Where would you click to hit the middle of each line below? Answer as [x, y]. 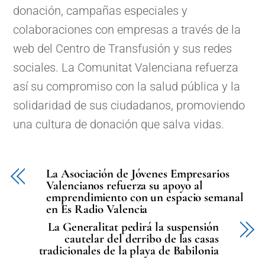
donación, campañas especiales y [101, 11]
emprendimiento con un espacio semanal [145, 198]
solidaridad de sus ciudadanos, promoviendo [129, 106]
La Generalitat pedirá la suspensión [133, 227]
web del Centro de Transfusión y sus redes [123, 49]
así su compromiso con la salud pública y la [127, 87]
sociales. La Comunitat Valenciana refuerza [126, 68]
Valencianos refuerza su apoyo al [125, 186]
